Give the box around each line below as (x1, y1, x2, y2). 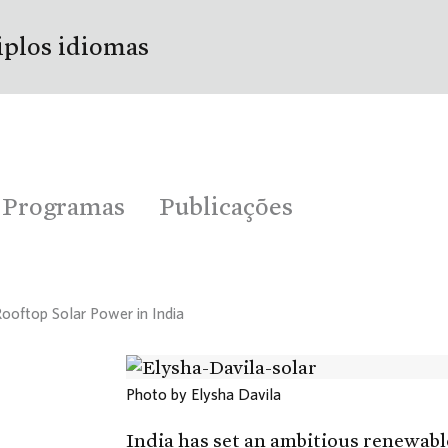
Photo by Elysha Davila (126, 384, 282, 403)
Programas (2, 190, 125, 222)
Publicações (159, 190, 293, 222)
